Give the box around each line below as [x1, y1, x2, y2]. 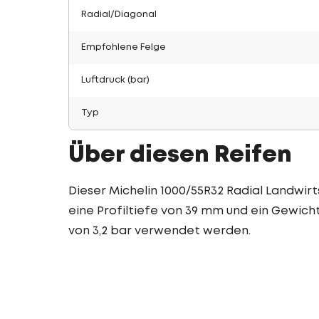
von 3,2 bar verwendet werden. [68, 226, 251, 236]
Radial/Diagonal [81, 11, 157, 19]
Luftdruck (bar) [81, 76, 150, 84]
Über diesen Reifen [68, 145, 292, 166]
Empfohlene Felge [81, 43, 166, 51]
